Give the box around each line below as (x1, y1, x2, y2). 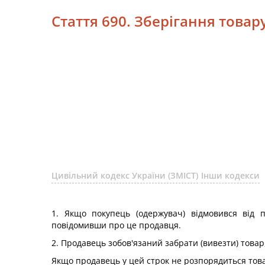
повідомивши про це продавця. (51, 219, 181, 231)
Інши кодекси (201, 170, 260, 181)
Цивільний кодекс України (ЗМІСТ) (51, 170, 198, 181)
